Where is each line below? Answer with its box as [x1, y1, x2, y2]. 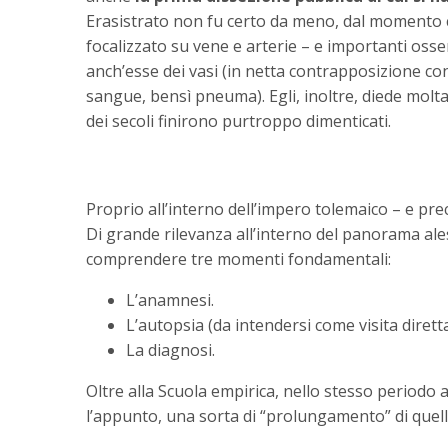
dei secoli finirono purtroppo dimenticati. [86, 110, 391, 133]
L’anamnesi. [126, 289, 214, 312]
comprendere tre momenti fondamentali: [86, 248, 391, 271]
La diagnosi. [126, 339, 215, 362]
